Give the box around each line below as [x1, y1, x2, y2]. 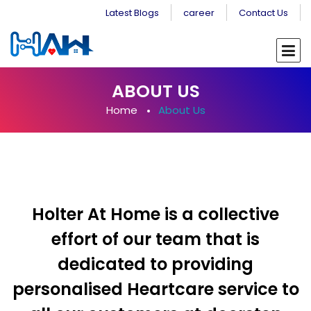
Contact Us [239, 6, 288, 19]
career [183, 6, 215, 19]
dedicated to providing [58, 253, 253, 276]
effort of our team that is [51, 228, 260, 251]
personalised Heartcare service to [12, 278, 299, 301]
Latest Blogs [106, 6, 159, 19]
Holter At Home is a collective [32, 203, 279, 226]
